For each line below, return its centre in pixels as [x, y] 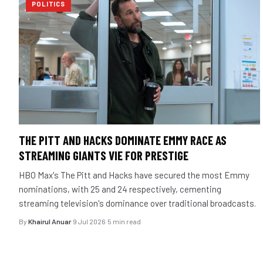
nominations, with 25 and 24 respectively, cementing [120, 189]
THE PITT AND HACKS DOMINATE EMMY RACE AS [123, 140]
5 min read [124, 221]
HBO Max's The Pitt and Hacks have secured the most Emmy [134, 175]
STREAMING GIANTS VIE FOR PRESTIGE [104, 155]
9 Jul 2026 [89, 221]
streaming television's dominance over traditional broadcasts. [137, 203]
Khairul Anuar [50, 221]
